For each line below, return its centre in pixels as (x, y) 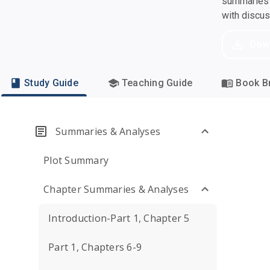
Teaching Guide (157, 83)
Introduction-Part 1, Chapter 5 (119, 218)
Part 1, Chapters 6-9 (95, 247)
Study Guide (51, 83)
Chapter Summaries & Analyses (116, 189)
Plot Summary (76, 160)
